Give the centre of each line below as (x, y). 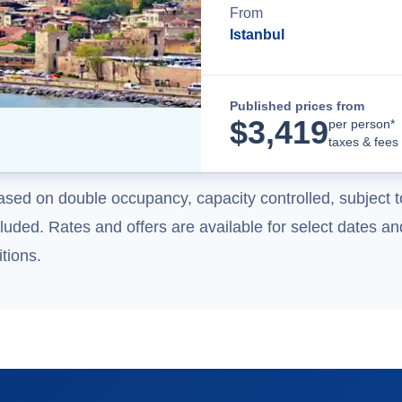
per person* (362, 124)
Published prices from (297, 106)
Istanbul (257, 35)
